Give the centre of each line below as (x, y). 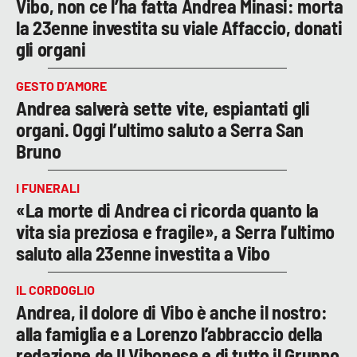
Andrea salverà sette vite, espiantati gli (163, 108)
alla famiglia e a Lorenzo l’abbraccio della (169, 333)
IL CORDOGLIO (55, 289)
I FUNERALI (48, 187)
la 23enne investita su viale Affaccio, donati (179, 27)
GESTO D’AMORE (61, 85)
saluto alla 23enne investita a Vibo (143, 253)
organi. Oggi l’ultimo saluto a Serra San (160, 129)
